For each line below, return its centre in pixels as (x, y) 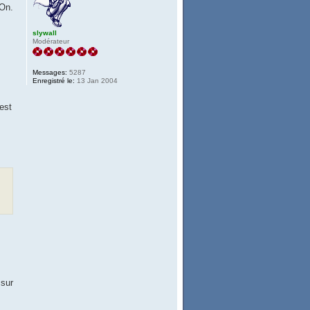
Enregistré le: (54, 81)
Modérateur (51, 42)
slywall (45, 33)
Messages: (50, 73)
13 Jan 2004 (97, 81)
